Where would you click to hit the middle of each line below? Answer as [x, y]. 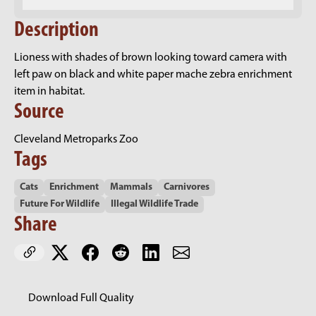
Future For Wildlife [60, 205]
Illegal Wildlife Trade [154, 205]
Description [56, 31]
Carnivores [187, 188]
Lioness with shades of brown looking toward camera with [151, 58]
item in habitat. [49, 92]
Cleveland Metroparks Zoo [76, 140]
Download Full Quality [81, 299]
